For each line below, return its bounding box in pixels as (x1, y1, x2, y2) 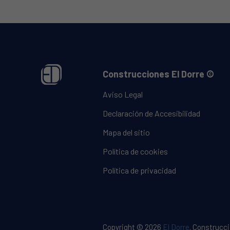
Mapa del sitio (103, 127, 150, 137)
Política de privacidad (103, 165, 176, 175)
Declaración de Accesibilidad (103, 108, 200, 118)
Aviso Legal (103, 89, 143, 99)
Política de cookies (103, 146, 168, 156)
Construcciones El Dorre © (103, 68, 214, 80)
